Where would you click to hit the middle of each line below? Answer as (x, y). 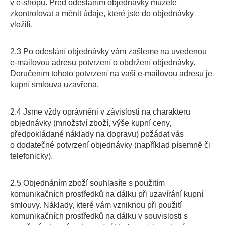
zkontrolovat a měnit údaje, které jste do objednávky (102, 13)
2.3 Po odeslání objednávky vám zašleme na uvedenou (108, 51)
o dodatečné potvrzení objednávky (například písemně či (110, 145)
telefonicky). (31, 156)
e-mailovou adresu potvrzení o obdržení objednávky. (103, 63)
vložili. (21, 24)
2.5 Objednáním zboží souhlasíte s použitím (87, 183)
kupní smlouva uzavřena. (54, 85)
